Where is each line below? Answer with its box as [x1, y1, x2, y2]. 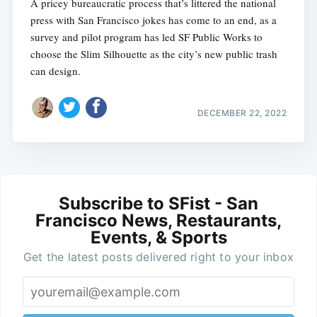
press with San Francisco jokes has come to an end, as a [30, 13, 277, 28]
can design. [30, 64, 81, 79]
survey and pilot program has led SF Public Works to [30, 30, 263, 45]
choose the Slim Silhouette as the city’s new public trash [30, 47, 277, 62]
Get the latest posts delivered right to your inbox [23, 249, 294, 264]
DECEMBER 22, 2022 [197, 107, 287, 118]
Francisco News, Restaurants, [35, 209, 282, 231]
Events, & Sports [90, 226, 227, 248]
